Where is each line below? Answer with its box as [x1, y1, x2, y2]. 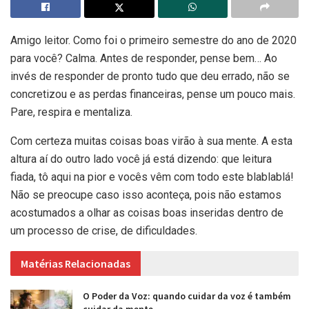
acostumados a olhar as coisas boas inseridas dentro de [10, 206, 283, 219]
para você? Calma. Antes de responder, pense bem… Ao [10, 51, 277, 65]
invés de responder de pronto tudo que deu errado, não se [10, 69, 290, 83]
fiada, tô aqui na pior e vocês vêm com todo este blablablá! [10, 170, 294, 183]
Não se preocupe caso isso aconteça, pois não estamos [10, 188, 281, 201]
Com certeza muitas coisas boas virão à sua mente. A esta [10, 134, 292, 148]
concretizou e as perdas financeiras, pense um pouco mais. [10, 87, 295, 101]
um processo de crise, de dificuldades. [10, 223, 197, 237]
